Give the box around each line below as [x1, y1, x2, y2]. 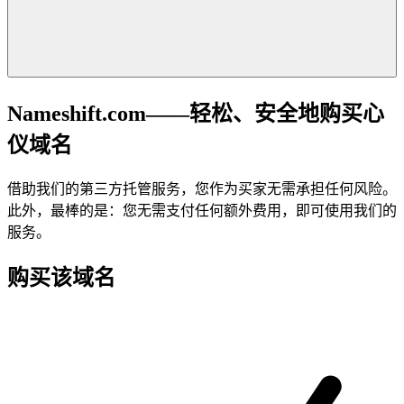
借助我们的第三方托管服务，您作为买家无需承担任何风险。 [7, 180, 397, 197]
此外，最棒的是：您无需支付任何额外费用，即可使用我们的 [7, 202, 397, 218]
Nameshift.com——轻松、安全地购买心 [7, 101, 384, 125]
